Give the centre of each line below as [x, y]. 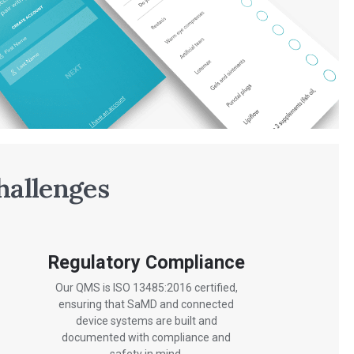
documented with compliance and [147, 338]
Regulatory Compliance [146, 262]
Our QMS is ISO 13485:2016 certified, [146, 288]
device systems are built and [146, 321]
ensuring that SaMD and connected [147, 305]
